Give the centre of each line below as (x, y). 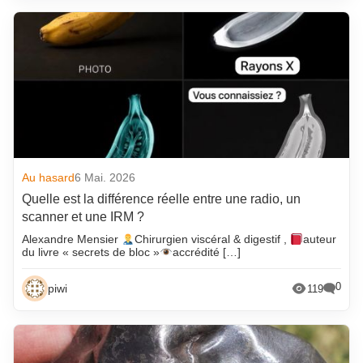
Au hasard (49, 178)
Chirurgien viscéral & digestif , (213, 239)
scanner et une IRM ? (83, 217)
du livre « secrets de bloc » (91, 252)
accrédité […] (207, 252)
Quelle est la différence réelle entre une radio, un (162, 199)
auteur (320, 239)
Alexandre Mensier (72, 239)
